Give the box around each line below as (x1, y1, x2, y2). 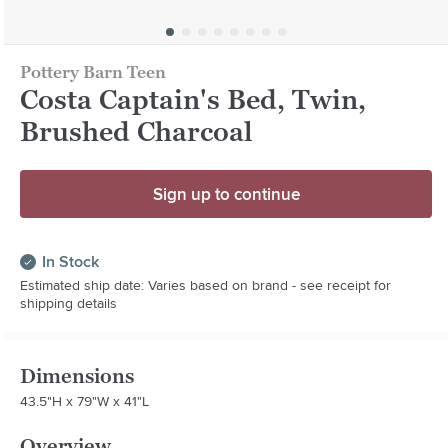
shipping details (20, 292, 118, 313)
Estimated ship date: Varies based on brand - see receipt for (20, 274, 392, 295)
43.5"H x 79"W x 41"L (20, 390, 150, 411)
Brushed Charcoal (20, 115, 254, 147)
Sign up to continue (152, 181, 300, 206)
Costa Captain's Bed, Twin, (20, 83, 367, 115)
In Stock (42, 249, 100, 273)
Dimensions (20, 363, 135, 388)
